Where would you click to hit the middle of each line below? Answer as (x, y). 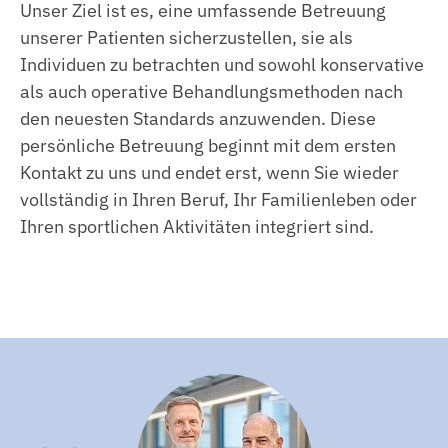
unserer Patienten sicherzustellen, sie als (186, 37)
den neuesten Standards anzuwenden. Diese (198, 118)
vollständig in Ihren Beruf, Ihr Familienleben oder (218, 199)
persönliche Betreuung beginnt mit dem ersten (208, 145)
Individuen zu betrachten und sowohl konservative (222, 64)
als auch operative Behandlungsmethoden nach (211, 91)
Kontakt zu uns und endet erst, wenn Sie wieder (209, 172)
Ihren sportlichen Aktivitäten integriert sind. (197, 226)
